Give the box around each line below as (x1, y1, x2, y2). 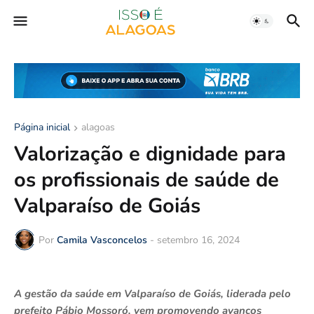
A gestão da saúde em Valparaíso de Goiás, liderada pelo (14, 287, 291, 301)
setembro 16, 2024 (157, 233, 240, 247)
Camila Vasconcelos (57, 233, 147, 247)
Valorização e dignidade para (14, 140, 286, 168)
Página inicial (14, 121, 70, 135)
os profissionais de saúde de (14, 166, 279, 194)
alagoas (81, 121, 115, 135)
